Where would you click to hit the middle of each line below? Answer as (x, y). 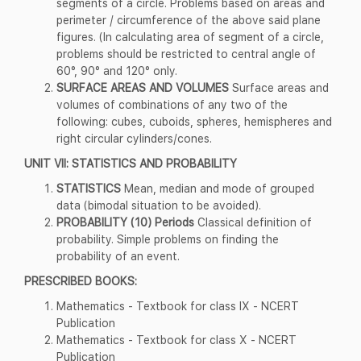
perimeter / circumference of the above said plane (189, 19)
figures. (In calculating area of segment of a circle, (190, 36)
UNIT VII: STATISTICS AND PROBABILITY (131, 163)
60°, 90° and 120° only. (117, 70)
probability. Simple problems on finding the (168, 239)
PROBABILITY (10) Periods (125, 222)
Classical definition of (253, 222)
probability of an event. (118, 255)
